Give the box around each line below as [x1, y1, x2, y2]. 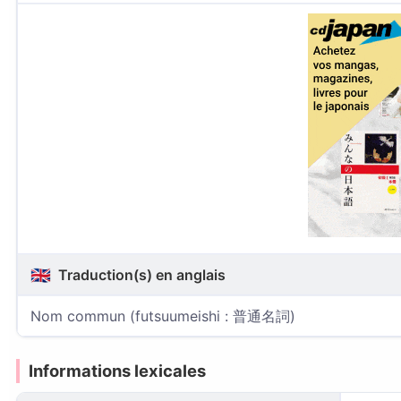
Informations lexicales [29, 361, 206, 380]
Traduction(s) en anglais [55, 266, 226, 284]
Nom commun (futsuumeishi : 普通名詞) [30, 307, 295, 325]
